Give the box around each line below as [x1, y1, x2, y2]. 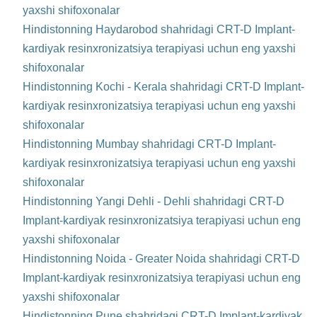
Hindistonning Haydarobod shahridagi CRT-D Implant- [23, 23, 295, 36]
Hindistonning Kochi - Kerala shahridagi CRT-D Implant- [23, 81, 304, 93]
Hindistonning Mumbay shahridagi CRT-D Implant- [23, 138, 276, 151]
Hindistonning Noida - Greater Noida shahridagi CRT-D [23, 253, 300, 265]
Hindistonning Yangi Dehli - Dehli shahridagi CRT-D [23, 195, 284, 208]
